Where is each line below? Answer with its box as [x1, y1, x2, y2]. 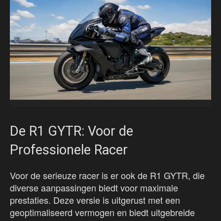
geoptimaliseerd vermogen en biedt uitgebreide [10, 206, 195, 219]
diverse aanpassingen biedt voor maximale [10, 181, 178, 194]
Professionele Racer [10, 142, 128, 158]
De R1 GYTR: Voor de [10, 123, 133, 140]
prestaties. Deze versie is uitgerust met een [10, 193, 180, 207]
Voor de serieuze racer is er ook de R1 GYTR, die [10, 169, 205, 182]
